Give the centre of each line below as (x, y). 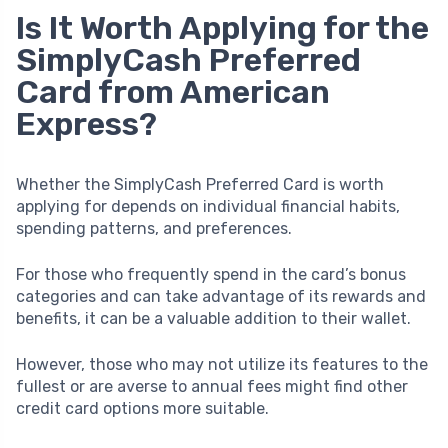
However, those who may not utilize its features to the (222, 364)
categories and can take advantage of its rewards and (221, 296)
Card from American (173, 91)
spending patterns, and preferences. (154, 228)
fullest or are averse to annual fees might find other (212, 386)
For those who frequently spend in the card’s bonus (211, 274)
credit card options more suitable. (142, 408)
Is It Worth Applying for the (222, 27)
